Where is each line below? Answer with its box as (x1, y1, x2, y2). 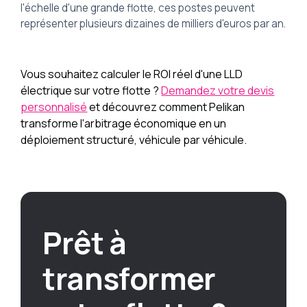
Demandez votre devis (161, 83, 275, 99)
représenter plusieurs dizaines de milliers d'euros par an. (21, 16, 286, 32)
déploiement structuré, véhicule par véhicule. (21, 132, 247, 148)
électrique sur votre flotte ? (21, 83, 162, 99)
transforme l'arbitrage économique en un (21, 116, 227, 132)
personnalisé (21, 99, 88, 115)
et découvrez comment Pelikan (87, 99, 245, 115)
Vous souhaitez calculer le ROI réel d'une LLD (21, 66, 243, 82)
